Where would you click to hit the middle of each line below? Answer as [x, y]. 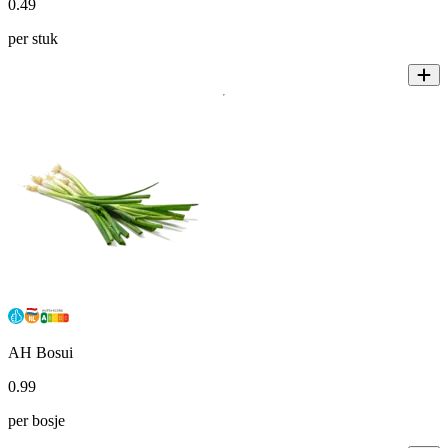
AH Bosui [40, 352]
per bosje [36, 420]
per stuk [33, 38]
